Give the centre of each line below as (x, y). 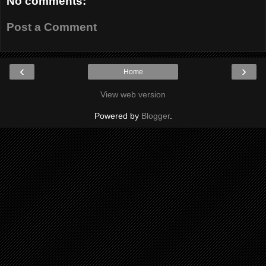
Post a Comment (52, 27)
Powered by (118, 116)
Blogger (155, 116)
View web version (133, 95)
